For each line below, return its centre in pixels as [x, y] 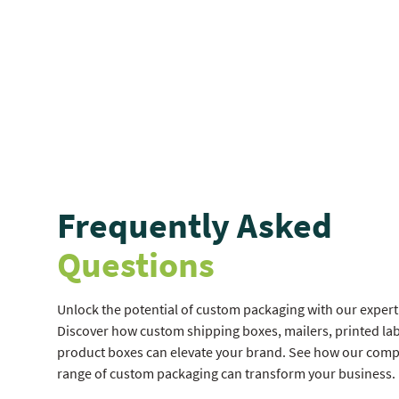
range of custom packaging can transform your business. [226, 373]
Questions [136, 264]
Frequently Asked [195, 225]
